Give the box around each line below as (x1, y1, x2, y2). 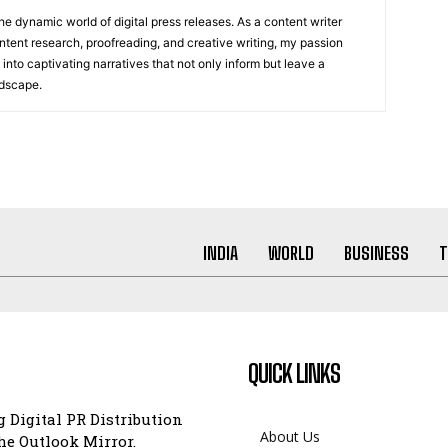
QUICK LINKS (248, 359, 340, 388)
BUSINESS (343, 242, 409, 264)
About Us (260, 427, 320, 446)
